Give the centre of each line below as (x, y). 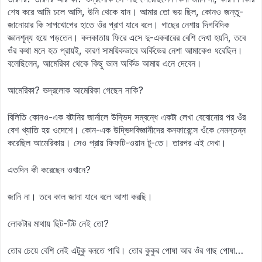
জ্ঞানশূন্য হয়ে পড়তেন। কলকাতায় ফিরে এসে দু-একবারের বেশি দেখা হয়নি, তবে (127, 37)
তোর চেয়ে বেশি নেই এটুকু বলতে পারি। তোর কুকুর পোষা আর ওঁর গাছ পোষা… (125, 250)
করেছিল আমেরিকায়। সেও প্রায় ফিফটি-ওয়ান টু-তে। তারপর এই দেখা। (117, 143)
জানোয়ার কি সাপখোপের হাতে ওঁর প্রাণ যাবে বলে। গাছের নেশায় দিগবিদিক (118, 25)
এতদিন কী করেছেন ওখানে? (49, 170)
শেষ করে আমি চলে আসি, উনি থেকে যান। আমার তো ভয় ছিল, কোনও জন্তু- (125, 12)
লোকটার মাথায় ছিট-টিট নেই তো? (58, 223)
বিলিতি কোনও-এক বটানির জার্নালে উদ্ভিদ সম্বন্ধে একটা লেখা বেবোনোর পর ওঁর (127, 117)
